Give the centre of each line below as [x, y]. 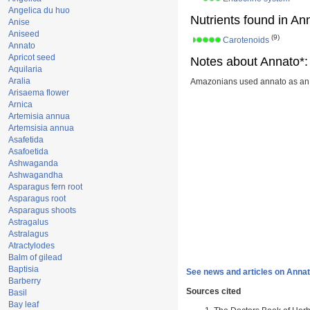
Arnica [20, 104]
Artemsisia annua [41, 128]
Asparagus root [37, 199]
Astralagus [28, 234]
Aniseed [24, 34]
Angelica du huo [39, 10]
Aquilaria [25, 69]
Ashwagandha [36, 175]
